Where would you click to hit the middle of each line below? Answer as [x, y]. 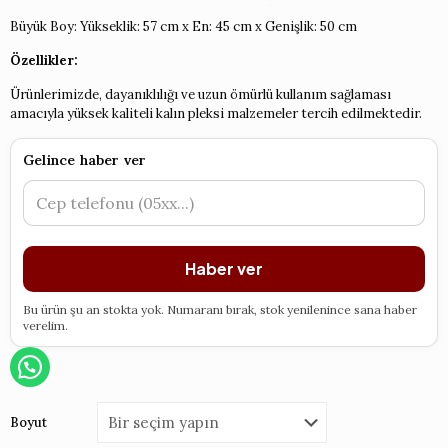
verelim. [45, 325]
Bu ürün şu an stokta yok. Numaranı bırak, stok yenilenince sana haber [220, 309]
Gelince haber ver [85, 159]
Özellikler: [44, 60]
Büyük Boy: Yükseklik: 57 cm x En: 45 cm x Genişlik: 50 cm [183, 26]
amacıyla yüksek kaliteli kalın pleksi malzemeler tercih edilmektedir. [216, 113]
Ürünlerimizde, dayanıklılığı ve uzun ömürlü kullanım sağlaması [200, 94]
